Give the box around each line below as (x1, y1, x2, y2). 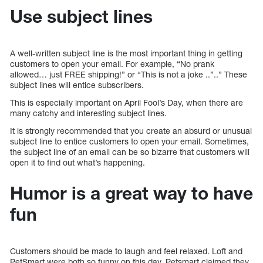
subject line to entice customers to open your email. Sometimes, (10, 136, 249, 147)
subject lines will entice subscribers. (10, 80, 144, 90)
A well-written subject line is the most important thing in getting (10, 48, 242, 59)
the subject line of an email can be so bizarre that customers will (10, 147, 249, 157)
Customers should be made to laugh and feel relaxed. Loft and (10, 246, 242, 257)
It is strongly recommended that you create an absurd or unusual (10, 126, 252, 136)
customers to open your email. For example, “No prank (10, 59, 214, 69)
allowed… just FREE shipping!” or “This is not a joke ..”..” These (10, 69, 247, 80)
